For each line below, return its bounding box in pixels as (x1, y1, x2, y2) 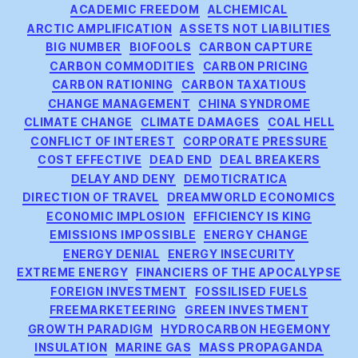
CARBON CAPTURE (199, 40, 313, 54)
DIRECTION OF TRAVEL (22, 190, 159, 204)
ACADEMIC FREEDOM (70, 2, 200, 16)
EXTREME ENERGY (17, 265, 129, 279)
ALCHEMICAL (207, 2, 288, 16)
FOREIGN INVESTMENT (50, 284, 187, 298)
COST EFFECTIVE (38, 153, 142, 166)
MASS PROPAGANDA (199, 340, 324, 354)
